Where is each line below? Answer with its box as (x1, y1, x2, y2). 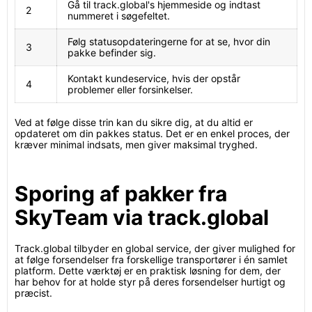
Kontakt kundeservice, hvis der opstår (68, 72, 240, 84)
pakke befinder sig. (68, 47, 156, 58)
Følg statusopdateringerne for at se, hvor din (68, 36, 270, 47)
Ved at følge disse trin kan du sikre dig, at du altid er (15, 116, 253, 128)
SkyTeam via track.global (15, 205, 269, 230)
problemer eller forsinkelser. (68, 84, 193, 95)
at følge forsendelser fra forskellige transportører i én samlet (15, 253, 288, 265)
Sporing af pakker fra (15, 181, 227, 206)
